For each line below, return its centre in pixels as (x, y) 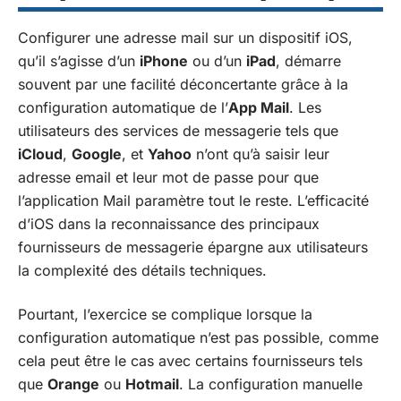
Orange (73, 384)
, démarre (308, 61)
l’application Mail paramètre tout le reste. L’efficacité (193, 200)
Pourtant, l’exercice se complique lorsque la (165, 314)
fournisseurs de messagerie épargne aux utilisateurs (193, 247)
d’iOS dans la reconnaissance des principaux (169, 224)
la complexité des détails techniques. (142, 270)
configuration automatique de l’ (123, 107)
